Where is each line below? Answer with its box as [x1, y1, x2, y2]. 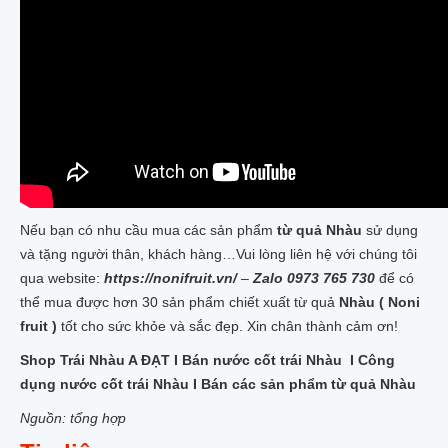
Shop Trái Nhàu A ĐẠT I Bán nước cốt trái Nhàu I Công [20, 352, 395, 368]
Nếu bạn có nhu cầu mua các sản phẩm [20, 222, 273, 238]
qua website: [20, 270, 104, 286]
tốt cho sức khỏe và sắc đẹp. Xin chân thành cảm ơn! [57, 318, 398, 334]
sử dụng [362, 222, 418, 238]
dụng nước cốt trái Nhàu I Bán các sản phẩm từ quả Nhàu [20, 376, 416, 392]
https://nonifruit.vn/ [104, 270, 237, 286]
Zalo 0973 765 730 [253, 270, 379, 286]
